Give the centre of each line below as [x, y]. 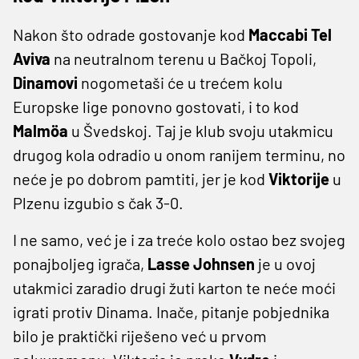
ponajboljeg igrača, [80, 263]
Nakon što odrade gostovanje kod [131, 34]
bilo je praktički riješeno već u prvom [140, 335]
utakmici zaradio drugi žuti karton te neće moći [174, 287]
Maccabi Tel [290, 34]
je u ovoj [287, 263]
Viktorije [301, 178]
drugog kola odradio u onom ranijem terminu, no [179, 154]
